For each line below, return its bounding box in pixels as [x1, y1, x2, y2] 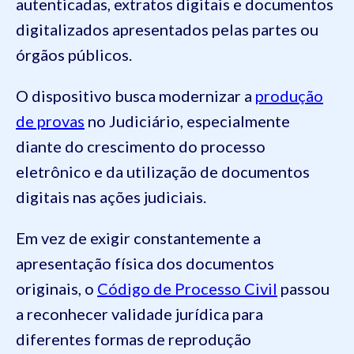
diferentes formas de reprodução [16, 330, 251, 349]
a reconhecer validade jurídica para [16, 304, 263, 324]
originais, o [16, 279, 97, 299]
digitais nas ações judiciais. [16, 187, 209, 207]
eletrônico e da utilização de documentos [16, 162, 310, 182]
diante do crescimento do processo [16, 137, 265, 156]
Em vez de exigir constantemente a [16, 228, 261, 248]
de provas [16, 111, 85, 131]
